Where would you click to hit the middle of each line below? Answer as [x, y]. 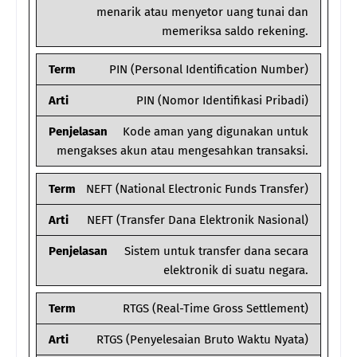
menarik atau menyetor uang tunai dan [202, 12]
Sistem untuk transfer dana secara [216, 251]
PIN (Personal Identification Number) [209, 70]
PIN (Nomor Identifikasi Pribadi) [222, 101]
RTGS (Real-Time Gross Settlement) [216, 309]
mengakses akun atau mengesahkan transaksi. [182, 151]
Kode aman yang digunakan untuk [216, 132]
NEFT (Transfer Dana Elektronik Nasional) [198, 220]
